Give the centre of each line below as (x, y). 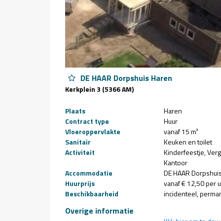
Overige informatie (99, 211)
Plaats (75, 111)
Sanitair (78, 142)
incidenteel (180, 194)
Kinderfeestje (184, 152)
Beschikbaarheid (92, 194)
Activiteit (80, 152)
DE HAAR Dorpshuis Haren (125, 78)
